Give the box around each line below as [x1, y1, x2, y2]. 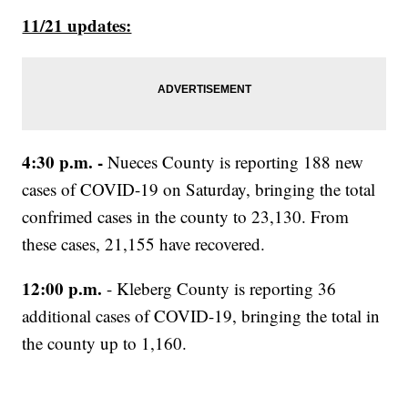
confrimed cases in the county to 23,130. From [22, 205, 350, 229]
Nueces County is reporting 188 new [107, 150, 364, 174]
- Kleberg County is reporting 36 [107, 277, 337, 301]
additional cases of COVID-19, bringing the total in [22, 304, 381, 328]
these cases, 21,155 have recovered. [22, 232, 266, 256]
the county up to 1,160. [22, 331, 188, 355]
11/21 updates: [22, 13, 132, 38]
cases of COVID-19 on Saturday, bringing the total [22, 178, 376, 201]
